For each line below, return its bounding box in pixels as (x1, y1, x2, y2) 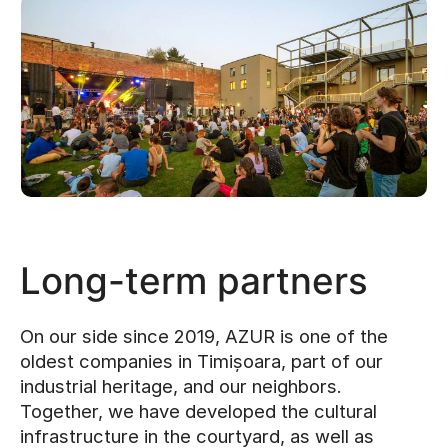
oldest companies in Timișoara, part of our (20, 350, 383, 373)
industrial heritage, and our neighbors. (20, 375, 342, 398)
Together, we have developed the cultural (20, 400, 377, 423)
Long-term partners (20, 258, 368, 304)
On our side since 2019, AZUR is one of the (20, 325, 388, 348)
